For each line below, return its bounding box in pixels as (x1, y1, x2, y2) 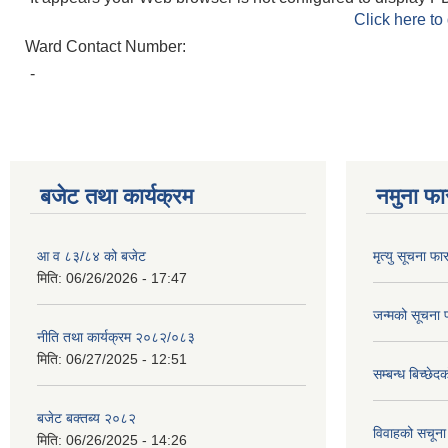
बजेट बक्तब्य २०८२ (37, 410, 136, 426)
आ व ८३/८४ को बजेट (37, 248, 146, 264)
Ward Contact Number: (25, 38, 190, 55)
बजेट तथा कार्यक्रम (40, 184, 193, 209)
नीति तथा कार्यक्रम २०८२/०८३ (37, 329, 195, 345)
